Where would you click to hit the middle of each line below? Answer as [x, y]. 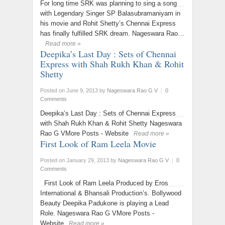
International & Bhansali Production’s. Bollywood [111, 193]
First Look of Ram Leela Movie [98, 144]
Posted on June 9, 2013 [69, 90]
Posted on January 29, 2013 [75, 160]
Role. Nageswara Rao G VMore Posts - [97, 213]
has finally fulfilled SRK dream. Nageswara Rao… [112, 33]
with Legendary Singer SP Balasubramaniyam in [110, 13]
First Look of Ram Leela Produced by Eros [104, 183]
